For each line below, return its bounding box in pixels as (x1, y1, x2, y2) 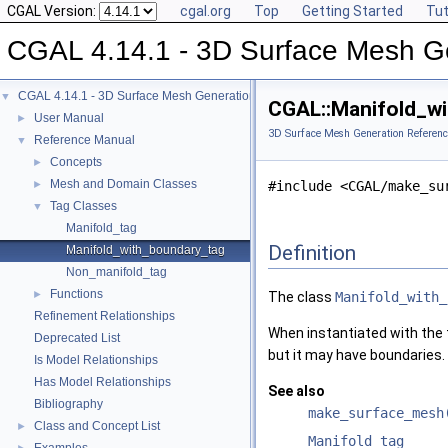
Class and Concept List (34, 419, 160, 433)
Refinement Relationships (34, 309, 175, 323)
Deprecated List (34, 331, 120, 345)
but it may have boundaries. (268, 347, 445, 364)
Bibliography (34, 397, 103, 411)
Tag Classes (50, 199, 117, 213)
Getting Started (302, 3, 403, 19)
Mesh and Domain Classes (50, 177, 197, 191)
